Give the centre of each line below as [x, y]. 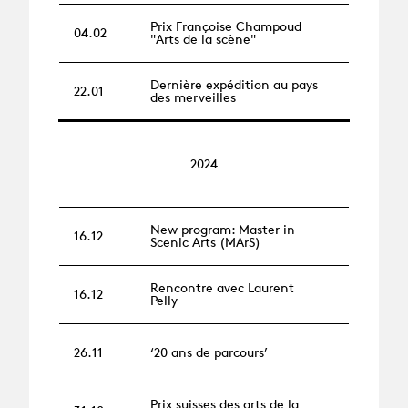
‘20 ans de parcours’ [209, 352]
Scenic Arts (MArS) [205, 242]
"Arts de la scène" [203, 39]
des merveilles [193, 97]
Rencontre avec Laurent [222, 288]
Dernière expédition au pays [234, 85]
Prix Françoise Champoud [226, 26]
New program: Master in [223, 229]
